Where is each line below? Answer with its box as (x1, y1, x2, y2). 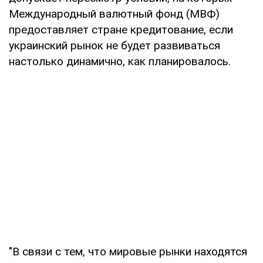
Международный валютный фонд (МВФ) (9, 6, 220, 21)
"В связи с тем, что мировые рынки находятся (9, 244, 247, 258)
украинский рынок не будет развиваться (9, 38, 220, 52)
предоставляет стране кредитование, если (9, 22, 233, 36)
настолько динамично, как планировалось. (9, 54, 231, 68)
